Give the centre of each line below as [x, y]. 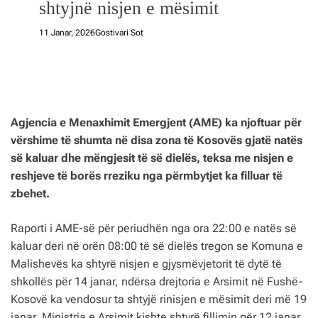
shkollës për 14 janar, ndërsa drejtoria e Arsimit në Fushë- [157, 281]
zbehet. [30, 193]
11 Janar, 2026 [67, 33]
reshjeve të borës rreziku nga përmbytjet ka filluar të [147, 176]
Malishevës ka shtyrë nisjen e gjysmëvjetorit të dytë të [146, 264]
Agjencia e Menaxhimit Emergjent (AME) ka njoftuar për [156, 122]
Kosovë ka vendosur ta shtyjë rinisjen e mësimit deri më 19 [159, 299]
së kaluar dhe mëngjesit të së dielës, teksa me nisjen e [152, 158]
